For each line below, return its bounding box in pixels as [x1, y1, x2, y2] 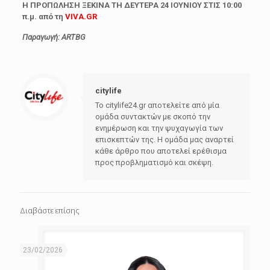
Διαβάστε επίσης [20, 205, 80, 216]
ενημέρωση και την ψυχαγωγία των [95, 124, 223, 133]
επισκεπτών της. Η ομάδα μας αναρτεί [95, 135, 234, 145]
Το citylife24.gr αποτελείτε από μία [95, 101, 219, 110]
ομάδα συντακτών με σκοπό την [95, 112, 210, 122]
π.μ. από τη [22, 12, 65, 22]
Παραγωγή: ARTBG [22, 33, 86, 42]
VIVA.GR [64, 12, 97, 22]
